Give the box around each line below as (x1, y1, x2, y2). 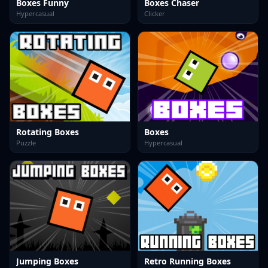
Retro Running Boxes (144, 255, 231, 267)
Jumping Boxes (16, 255, 78, 267)
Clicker (144, 9, 165, 18)
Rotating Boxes (16, 126, 79, 138)
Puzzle (16, 138, 36, 147)
